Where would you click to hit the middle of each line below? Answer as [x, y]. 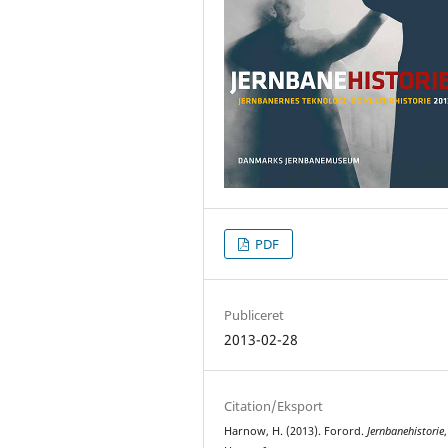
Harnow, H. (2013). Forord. [296, 431]
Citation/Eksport [274, 406]
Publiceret [254, 315]
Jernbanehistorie [406, 431]
